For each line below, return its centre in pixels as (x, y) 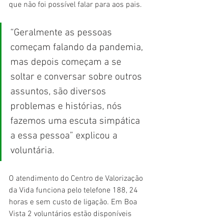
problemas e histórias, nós (67, 106)
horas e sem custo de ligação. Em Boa (74, 202)
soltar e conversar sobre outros (77, 77)
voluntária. (32, 151)
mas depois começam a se (67, 62)
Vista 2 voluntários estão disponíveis (71, 214)
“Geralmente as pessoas (62, 33)
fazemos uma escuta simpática (76, 121)
